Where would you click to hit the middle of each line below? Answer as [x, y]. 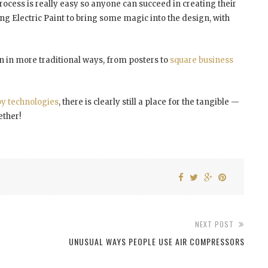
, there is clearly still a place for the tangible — [149, 102]
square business [202, 60]
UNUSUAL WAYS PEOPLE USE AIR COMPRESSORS [156, 242]
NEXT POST [214, 224]
